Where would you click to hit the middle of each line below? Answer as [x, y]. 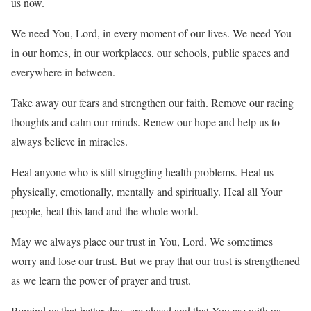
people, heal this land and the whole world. [105, 211]
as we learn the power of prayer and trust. [101, 280]
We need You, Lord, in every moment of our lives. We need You [151, 33]
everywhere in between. [63, 72]
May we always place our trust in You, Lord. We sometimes [142, 242]
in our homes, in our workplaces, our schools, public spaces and [150, 53]
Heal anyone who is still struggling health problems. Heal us [142, 172]
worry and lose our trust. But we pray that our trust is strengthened [155, 261]
